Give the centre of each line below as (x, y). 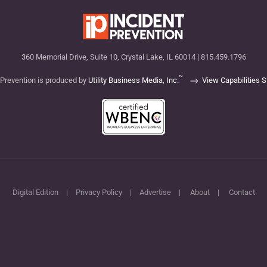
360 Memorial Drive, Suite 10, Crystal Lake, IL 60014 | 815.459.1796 (133, 57)
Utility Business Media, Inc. (133, 80)
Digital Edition (35, 193)
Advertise (155, 193)
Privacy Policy (99, 193)
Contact (242, 193)
